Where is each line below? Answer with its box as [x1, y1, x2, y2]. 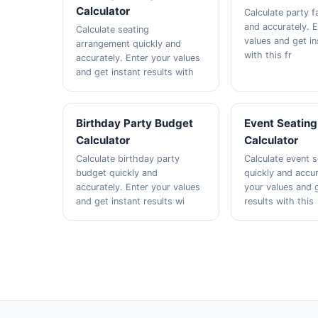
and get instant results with [76, 67, 194, 77]
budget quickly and [76, 168, 158, 178]
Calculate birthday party [76, 153, 180, 164]
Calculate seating [76, 24, 150, 35]
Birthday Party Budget [76, 116, 194, 130]
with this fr [244, 50, 292, 60]
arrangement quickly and [76, 38, 182, 49]
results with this [244, 196, 314, 207]
